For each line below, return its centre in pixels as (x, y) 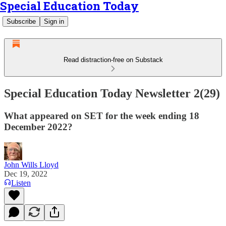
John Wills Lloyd (31, 164)
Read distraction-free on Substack (113, 60)
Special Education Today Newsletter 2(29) (112, 93)
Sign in (54, 21)
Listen (21, 183)
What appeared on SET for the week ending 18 (102, 116)
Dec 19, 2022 (26, 174)
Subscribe (21, 21)
